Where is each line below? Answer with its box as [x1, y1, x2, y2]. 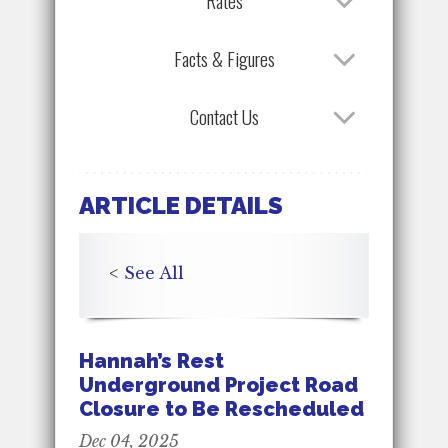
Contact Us [189, 101, 259, 131]
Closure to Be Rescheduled [79, 396, 364, 421]
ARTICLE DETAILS [79, 190, 283, 220]
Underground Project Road [79, 372, 358, 397]
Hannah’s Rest [79, 348, 224, 373]
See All [124, 262, 184, 283]
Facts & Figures [173, 43, 275, 73]
